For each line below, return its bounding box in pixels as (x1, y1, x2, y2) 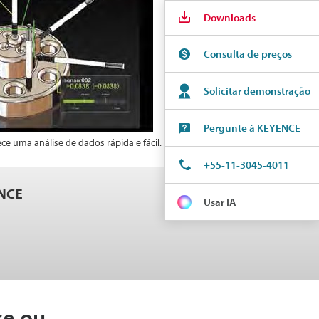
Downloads (204, 11, 256, 24)
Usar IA (204, 195, 236, 209)
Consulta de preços (204, 47, 292, 61)
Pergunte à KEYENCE (204, 121, 300, 135)
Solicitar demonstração (204, 84, 310, 98)
